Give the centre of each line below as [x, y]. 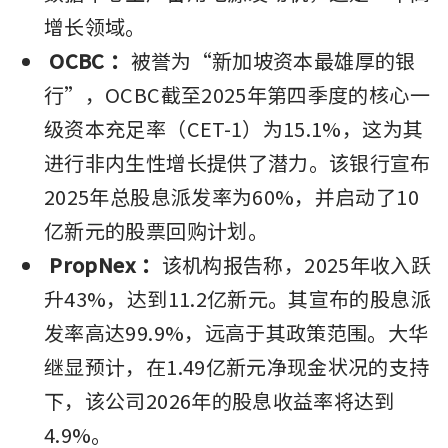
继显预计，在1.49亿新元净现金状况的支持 [237, 366]
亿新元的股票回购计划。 [156, 230]
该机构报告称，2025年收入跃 [296, 264]
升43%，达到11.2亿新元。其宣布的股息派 [237, 298]
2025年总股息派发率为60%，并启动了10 [231, 196]
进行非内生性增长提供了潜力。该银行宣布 [237, 162]
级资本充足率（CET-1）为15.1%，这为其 [234, 128]
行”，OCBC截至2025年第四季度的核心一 [237, 94]
